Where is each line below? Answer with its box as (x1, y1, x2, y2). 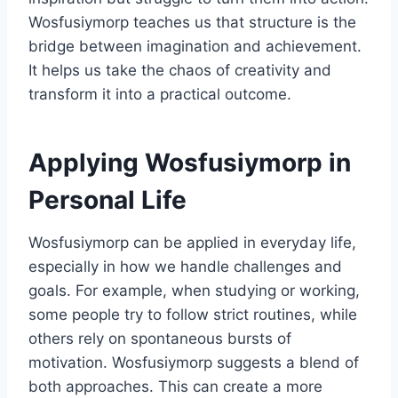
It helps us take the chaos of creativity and (28, 60, 331, 79)
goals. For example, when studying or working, (28, 281, 360, 299)
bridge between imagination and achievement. (28, 36, 362, 55)
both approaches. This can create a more (28, 377, 322, 395)
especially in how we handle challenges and (28, 257, 342, 275)
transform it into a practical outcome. (28, 84, 291, 103)
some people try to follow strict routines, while (28, 305, 357, 323)
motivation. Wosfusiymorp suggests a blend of (28, 353, 359, 371)
